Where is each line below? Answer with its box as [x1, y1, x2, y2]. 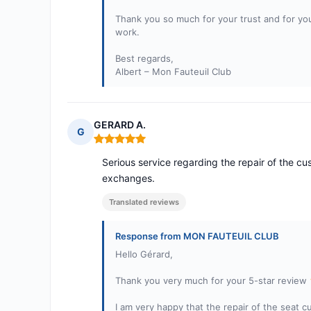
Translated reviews [109, 197, 179, 208]
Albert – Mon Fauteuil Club [115, 66, 231, 78]
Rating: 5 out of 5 [93, 137, 176, 151]
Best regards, [115, 53, 174, 65]
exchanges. [102, 172, 155, 185]
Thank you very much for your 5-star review [115, 275, 310, 287]
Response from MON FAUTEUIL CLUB [115, 230, 279, 242]
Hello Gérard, [115, 249, 173, 260]
